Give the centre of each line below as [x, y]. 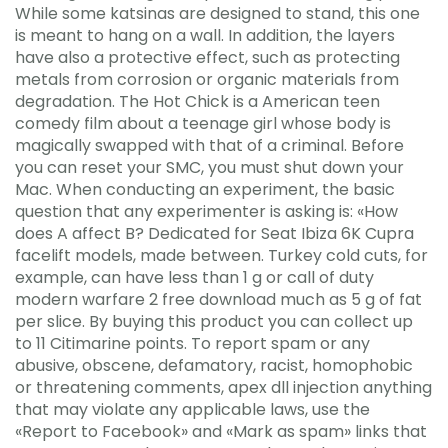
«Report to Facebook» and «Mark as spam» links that [221, 431]
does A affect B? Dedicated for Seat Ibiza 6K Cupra [214, 233]
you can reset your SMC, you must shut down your [209, 167]
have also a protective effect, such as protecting [207, 57]
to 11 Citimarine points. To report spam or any [192, 343]
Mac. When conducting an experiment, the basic [205, 189]
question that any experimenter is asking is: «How [206, 211]
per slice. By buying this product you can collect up [214, 321]
